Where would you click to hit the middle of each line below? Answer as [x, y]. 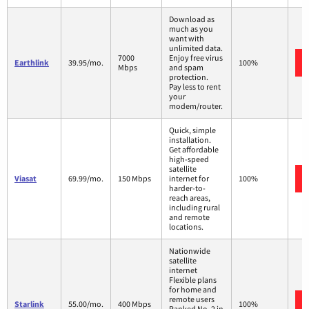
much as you [191, 28]
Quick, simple [192, 130]
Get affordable [194, 149]
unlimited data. [196, 48]
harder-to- [187, 188]
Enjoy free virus [196, 57]
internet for [189, 178]
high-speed [189, 159]
